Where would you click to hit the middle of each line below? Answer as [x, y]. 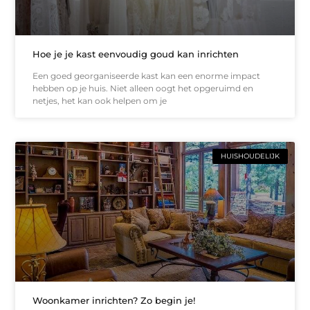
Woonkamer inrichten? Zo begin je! [114, 300]
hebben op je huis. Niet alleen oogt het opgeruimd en [143, 89]
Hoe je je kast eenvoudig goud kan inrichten [136, 54]
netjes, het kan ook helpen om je [100, 101]
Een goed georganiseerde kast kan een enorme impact [147, 76]
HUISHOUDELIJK [250, 156]
